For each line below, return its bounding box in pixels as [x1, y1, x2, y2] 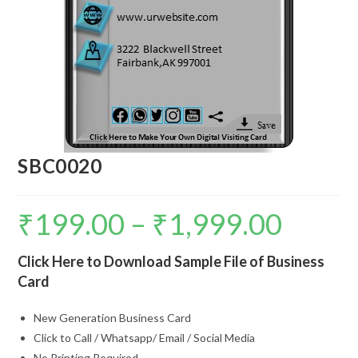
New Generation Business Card [34, 311, 192, 324]
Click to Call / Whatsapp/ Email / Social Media [34, 331, 256, 344]
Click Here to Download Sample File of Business [18, 253, 325, 270]
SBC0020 [18, 154, 102, 177]
